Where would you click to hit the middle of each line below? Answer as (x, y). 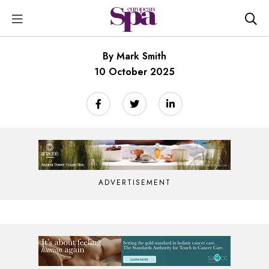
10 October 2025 (134, 72)
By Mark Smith (134, 56)
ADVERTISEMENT (134, 183)
